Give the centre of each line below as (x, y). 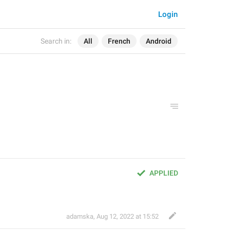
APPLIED (164, 173)
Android (159, 41)
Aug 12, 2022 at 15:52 (128, 216)
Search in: (56, 41)
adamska (80, 216)
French (119, 41)
